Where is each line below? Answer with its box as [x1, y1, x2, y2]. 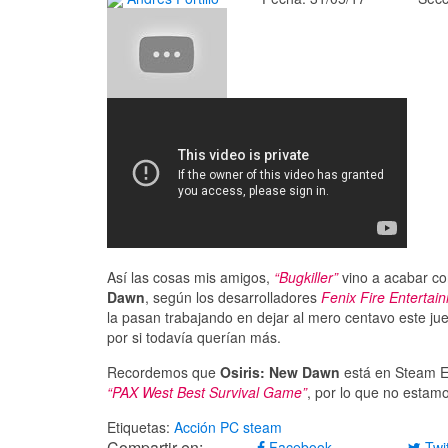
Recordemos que [107, 362, 220, 383]
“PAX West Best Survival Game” [107, 382, 307, 403]
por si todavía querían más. [107, 327, 281, 348]
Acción [174, 417, 216, 438]
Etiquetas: [107, 417, 174, 438]
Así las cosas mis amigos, [107, 267, 274, 288]
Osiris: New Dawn [220, 362, 340, 383]
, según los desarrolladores [145, 287, 321, 308]
